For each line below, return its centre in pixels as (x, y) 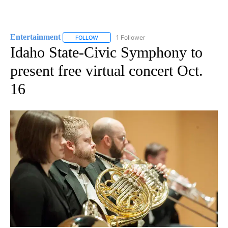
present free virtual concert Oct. (107, 70)
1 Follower (131, 37)
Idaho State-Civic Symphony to (106, 52)
